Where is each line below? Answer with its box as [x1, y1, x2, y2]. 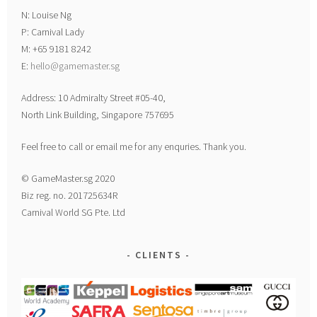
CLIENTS [135, 248, 182, 261]
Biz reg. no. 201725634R [21, 188, 118, 202]
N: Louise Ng [21, 8, 72, 21]
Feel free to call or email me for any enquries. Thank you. [21, 139, 247, 153]
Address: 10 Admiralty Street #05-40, [21, 91, 166, 104]
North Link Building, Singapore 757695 [21, 108, 175, 121]
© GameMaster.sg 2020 [21, 171, 115, 185]
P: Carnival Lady [21, 25, 85, 38]
